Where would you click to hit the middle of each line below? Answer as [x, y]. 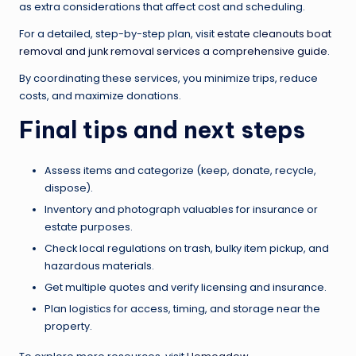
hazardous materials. [99, 266]
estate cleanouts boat [274, 34]
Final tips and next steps [162, 130]
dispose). [69, 188]
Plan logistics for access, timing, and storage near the [182, 309]
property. [68, 327]
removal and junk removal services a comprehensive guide [173, 52]
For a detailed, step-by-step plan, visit [118, 34]
